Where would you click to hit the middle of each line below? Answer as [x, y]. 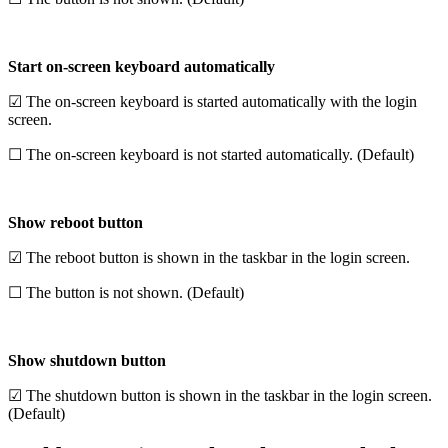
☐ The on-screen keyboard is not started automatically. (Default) [211, 155]
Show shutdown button [87, 361]
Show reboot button [75, 223]
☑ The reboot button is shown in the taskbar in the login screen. [209, 258]
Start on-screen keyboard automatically [141, 67]
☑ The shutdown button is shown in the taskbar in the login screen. [220, 396]
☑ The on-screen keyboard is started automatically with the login [212, 102]
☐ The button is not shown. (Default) [126, 293]
